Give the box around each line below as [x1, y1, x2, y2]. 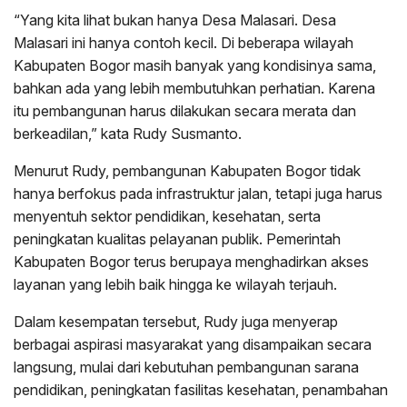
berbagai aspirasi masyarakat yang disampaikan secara [14, 335, 372, 354]
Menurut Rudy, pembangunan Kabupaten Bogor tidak [14, 162, 361, 181]
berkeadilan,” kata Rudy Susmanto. [14, 124, 242, 144]
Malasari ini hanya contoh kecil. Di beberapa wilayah [14, 34, 353, 53]
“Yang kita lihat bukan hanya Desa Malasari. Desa [14, 11, 336, 30]
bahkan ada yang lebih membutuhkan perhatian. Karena [14, 79, 375, 98]
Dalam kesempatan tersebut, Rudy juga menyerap [14, 313, 338, 332]
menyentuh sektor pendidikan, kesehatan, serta [14, 207, 321, 226]
